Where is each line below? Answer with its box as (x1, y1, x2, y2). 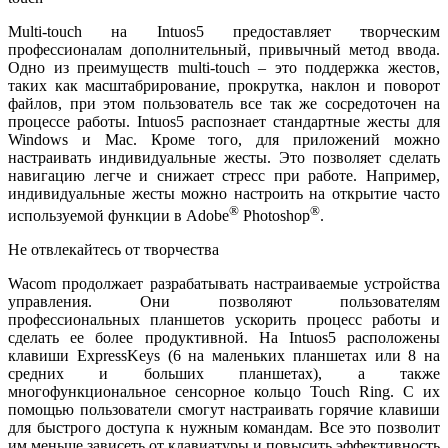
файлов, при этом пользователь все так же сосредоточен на (8, 94, 440, 112)
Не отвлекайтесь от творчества (8, 241, 219, 259)
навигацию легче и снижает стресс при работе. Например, (8, 166, 440, 184)
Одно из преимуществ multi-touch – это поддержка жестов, (8, 58, 440, 76)
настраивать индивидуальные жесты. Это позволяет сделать (8, 148, 440, 166)
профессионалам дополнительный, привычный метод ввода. (8, 40, 440, 58)
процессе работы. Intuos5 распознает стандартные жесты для (8, 112, 440, 130)
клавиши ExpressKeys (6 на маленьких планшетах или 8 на (8, 347, 440, 365)
